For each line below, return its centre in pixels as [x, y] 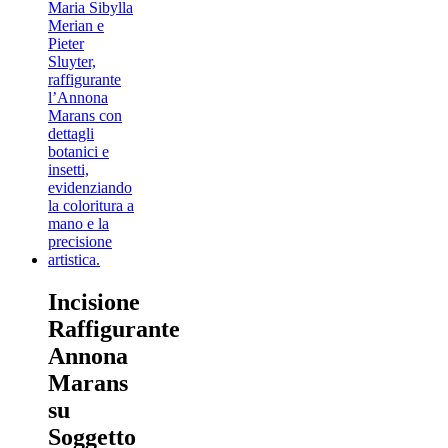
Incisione [94, 301]
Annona [88, 355]
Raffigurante [114, 328]
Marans [88, 382]
